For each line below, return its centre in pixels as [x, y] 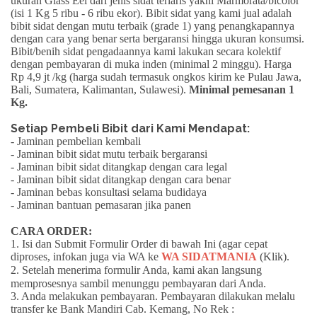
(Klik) [272, 256]
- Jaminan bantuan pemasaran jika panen [101, 204]
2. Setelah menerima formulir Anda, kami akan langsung [136, 270]
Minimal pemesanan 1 [242, 89]
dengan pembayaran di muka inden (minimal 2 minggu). [137, 64]
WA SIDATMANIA [209, 256]
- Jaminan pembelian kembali [76, 141]
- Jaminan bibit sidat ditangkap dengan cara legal [119, 166]
